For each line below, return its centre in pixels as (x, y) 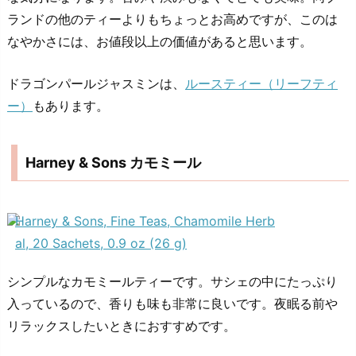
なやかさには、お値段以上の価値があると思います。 (160, 41)
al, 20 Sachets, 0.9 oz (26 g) (101, 244)
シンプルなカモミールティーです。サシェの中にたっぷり (172, 282)
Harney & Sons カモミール (113, 163)
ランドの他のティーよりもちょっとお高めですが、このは (172, 19)
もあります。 (71, 106)
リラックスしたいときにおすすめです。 (122, 326)
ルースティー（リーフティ (261, 84)
